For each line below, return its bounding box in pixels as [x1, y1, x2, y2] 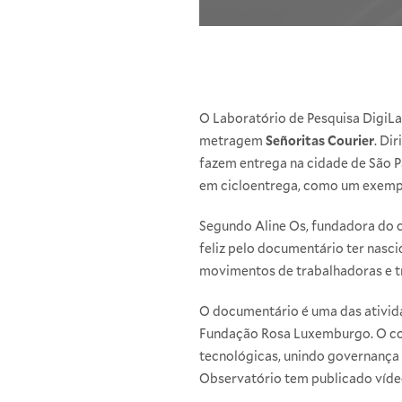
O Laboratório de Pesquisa [199, 109, 363, 127]
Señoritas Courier [266, 132, 374, 150]
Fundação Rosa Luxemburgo [199, 325, 371, 343]
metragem [199, 132, 266, 150]
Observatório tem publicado [199, 370, 375, 388]
